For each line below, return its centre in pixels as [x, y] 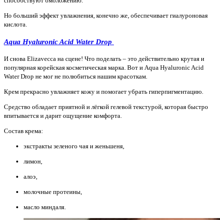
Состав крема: [24, 131]
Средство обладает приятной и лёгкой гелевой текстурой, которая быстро [106, 107]
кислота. [16, 25]
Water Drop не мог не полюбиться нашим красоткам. [76, 76]
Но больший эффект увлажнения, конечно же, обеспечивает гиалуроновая [106, 16]
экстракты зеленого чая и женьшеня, [75, 146]
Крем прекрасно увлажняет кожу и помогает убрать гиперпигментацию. [104, 91]
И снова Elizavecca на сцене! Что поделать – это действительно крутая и [104, 58]
